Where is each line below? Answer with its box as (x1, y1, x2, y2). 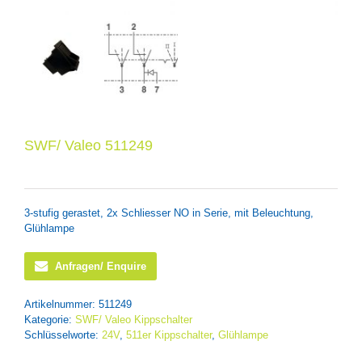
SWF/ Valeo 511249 (24, 137, 153, 154)
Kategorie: (24, 314, 75, 326)
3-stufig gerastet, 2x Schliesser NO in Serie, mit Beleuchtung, (24, 207, 314, 219)
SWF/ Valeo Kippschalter (75, 314, 192, 326)
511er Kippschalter (126, 329, 212, 342)
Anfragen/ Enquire (55, 260, 146, 273)
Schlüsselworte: (24, 329, 102, 342)
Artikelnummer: (24, 298, 99, 311)
